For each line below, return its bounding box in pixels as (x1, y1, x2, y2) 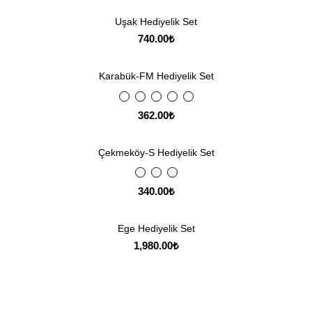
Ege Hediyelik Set (117, 222, 195, 234)
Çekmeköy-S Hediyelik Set (97, 146, 214, 158)
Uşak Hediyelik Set (115, 16, 197, 28)
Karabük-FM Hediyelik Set (98, 70, 214, 82)
